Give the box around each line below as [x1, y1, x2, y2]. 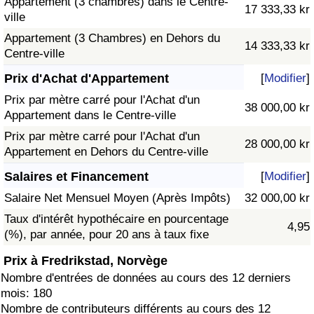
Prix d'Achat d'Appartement [4, 71, 169, 86]
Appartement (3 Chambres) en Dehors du [4, 32, 220, 46]
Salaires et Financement [4, 170, 149, 184]
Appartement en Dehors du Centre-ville [4, 145, 208, 159]
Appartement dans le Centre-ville [4, 109, 176, 123]
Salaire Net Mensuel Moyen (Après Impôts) [4, 191, 231, 205]
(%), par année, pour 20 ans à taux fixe [4, 228, 209, 242]
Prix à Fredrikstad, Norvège [4, 252, 168, 268]
